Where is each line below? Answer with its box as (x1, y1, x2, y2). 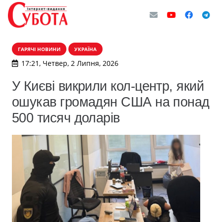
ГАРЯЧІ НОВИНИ (18, 46, 60, 53)
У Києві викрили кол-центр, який (12, 78, 204, 94)
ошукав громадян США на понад (12, 94, 210, 110)
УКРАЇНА (74, 46, 97, 53)
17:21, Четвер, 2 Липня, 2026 (21, 58, 118, 68)
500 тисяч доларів (12, 110, 120, 125)
